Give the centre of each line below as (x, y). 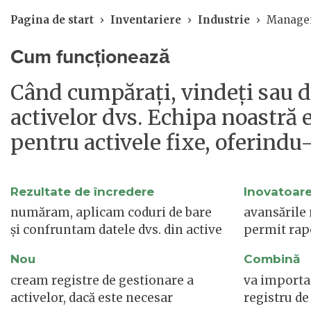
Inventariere (146, 19)
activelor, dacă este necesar (92, 297)
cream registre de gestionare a (102, 280)
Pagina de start (52, 19)
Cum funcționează (90, 57)
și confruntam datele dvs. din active (116, 230)
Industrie (224, 19)
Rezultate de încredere (82, 191)
